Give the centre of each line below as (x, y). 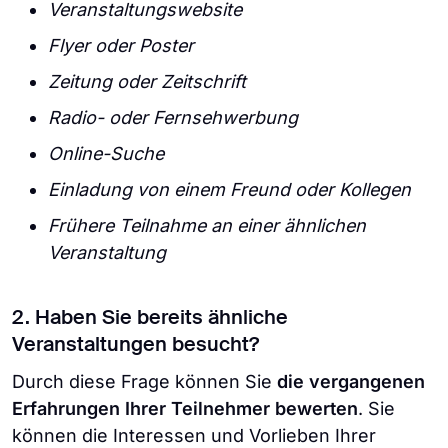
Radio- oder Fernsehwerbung (173, 117)
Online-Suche (106, 153)
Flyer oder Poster (121, 45)
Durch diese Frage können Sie (144, 381)
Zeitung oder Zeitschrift (147, 81)
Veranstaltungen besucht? (135, 346)
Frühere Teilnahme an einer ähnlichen (207, 225)
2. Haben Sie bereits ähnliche (150, 319)
